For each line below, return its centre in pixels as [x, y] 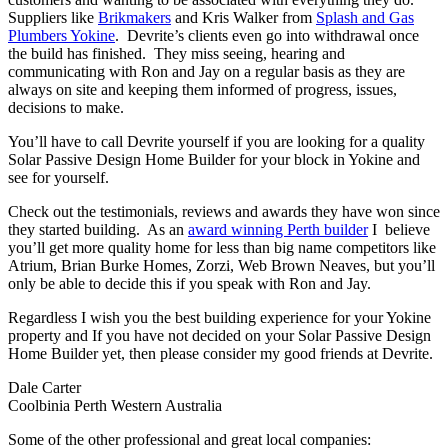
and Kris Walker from [243, 18]
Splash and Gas [365, 18]
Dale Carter [44, 388]
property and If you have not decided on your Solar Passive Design [219, 336]
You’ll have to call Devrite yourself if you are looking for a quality [216, 142]
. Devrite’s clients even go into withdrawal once [267, 36]
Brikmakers [134, 18]
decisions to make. [66, 108]
